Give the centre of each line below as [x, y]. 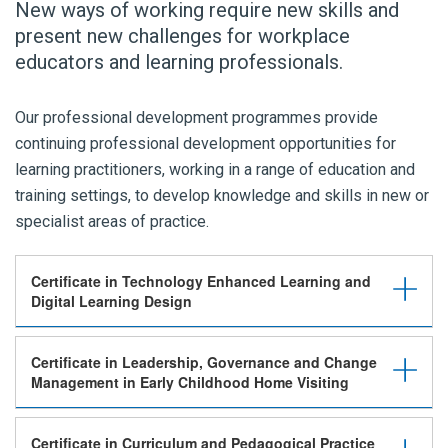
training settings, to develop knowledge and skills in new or [222, 195]
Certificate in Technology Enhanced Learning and [201, 281]
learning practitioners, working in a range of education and [215, 169]
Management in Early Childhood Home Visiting [190, 382]
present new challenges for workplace [182, 36]
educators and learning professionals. [179, 62]
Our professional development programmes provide [196, 117]
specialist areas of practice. [112, 221]
